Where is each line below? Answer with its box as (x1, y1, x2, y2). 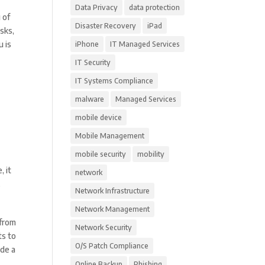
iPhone (75, 40, 99, 49)
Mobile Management (75, 131, 145, 140)
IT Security (75, 58, 111, 67)
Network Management (75, 205, 150, 214)
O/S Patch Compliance (75, 241, 149, 250)
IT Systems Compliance (75, 76, 154, 85)
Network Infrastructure (75, 186, 150, 195)
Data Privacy (75, 3, 118, 12)
